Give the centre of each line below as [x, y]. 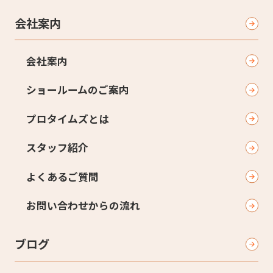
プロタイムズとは [68, 119]
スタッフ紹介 [57, 148]
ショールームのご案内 [78, 90]
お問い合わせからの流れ [83, 206]
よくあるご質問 [62, 176]
